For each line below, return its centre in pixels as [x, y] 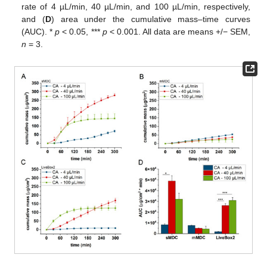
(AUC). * [38, 32]
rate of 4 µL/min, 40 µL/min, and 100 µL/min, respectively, [136, 7]
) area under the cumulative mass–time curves [150, 19]
